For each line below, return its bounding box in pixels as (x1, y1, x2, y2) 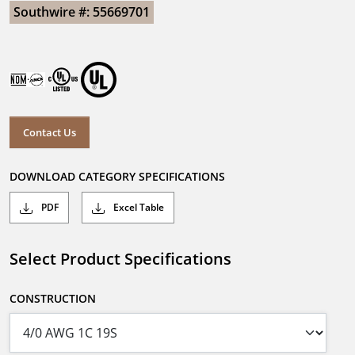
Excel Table (111, 200, 164, 215)
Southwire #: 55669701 (13, 3, 150, 21)
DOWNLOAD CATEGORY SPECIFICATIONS (10, 169, 225, 185)
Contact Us (23, 124, 76, 139)
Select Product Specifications (10, 248, 231, 270)
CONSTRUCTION (10, 291, 96, 307)
